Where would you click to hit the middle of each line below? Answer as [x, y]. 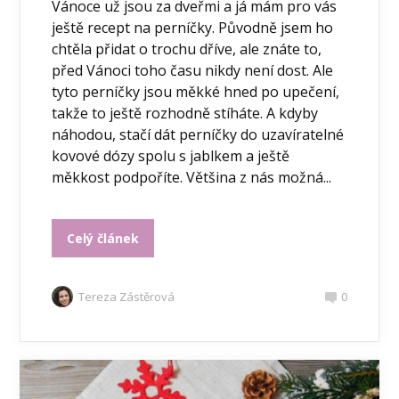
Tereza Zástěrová [127, 297]
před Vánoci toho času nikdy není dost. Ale [193, 71]
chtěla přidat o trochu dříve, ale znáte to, [187, 49]
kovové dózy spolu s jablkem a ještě [171, 156]
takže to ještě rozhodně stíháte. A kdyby [185, 114]
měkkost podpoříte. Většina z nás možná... [192, 178]
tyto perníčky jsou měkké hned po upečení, [196, 92]
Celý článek [103, 239]
